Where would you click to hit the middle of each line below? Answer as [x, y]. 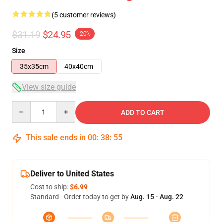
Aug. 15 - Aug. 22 [157, 197]
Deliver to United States [72, 174]
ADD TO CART [143, 112]
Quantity [25, 106]
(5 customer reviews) [84, 15]
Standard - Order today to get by [80, 197]
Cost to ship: [50, 187]
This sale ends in [56, 138]
